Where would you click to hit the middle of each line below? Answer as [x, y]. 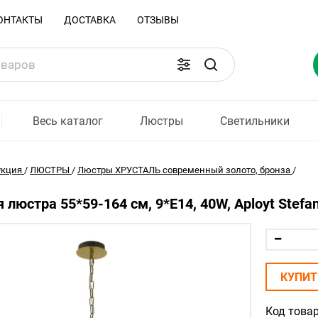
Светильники [255, 121]
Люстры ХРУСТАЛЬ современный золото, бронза [184, 170]
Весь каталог [68, 121]
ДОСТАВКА [90, 20]
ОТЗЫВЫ [158, 20]
